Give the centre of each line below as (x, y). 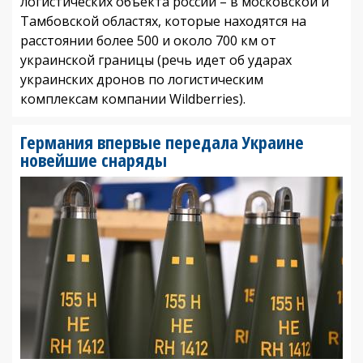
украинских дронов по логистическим (142, 79)
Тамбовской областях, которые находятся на (163, 21)
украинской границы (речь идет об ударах (156, 60)
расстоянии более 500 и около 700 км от (148, 40)
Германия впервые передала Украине (162, 141)
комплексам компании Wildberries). (133, 98)
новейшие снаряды (94, 159)
